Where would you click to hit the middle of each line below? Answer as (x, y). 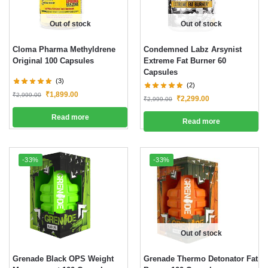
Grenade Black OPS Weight (63, 259)
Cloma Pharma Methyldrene (64, 49)
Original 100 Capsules (53, 61)
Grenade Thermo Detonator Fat (201, 259)
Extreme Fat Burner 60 (185, 61)
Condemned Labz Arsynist (193, 49)
